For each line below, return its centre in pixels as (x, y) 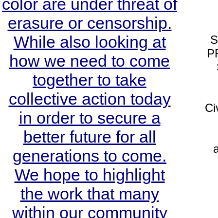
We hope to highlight (90, 175)
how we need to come (90, 61)
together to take (90, 80)
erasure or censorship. (90, 23)
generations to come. (90, 156)
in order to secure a (90, 118)
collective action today (90, 99)
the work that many (90, 194)
